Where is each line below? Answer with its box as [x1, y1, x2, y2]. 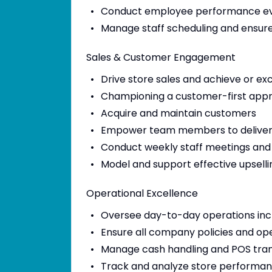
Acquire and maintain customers [100, 106, 256, 120]
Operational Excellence [86, 186, 198, 200]
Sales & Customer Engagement [86, 50, 236, 64]
